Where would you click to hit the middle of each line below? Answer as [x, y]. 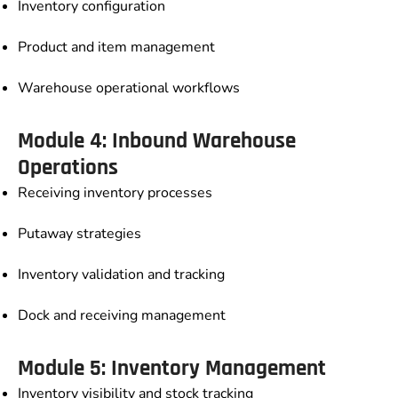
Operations [68, 168]
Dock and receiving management [122, 316]
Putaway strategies [80, 234]
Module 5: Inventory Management [172, 369]
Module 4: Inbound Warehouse [157, 142]
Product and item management [116, 48]
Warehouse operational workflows [129, 88]
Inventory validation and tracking [121, 275]
